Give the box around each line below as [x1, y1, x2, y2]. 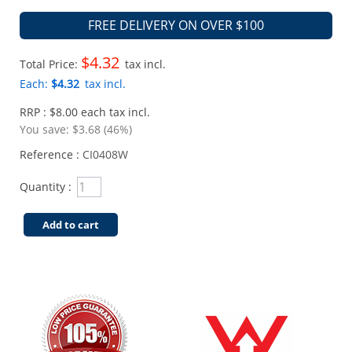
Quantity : [20, 179, 71, 194]
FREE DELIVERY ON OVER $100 [88, 16, 264, 34]
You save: [20, 122, 72, 137]
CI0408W [82, 147, 128, 162]
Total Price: [20, 57, 81, 71]
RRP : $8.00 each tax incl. [20, 104, 150, 119]
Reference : [20, 147, 82, 162]
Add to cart [42, 218, 99, 232]
